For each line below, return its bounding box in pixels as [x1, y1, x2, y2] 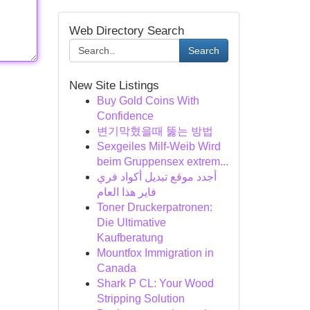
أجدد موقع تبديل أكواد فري [96, 171, 217, 183]
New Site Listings [69, 79, 159, 92]
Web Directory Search [69, 24, 184, 37]
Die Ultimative [96, 217, 166, 228]
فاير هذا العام [96, 186, 156, 198]
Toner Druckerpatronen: [96, 201, 212, 213]
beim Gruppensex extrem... [96, 156, 228, 167]
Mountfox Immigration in [96, 247, 214, 259]
